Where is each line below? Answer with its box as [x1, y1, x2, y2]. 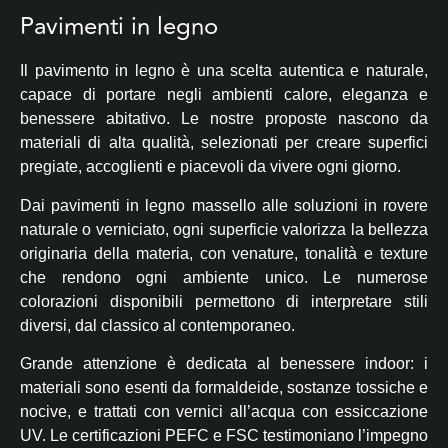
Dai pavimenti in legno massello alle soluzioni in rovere [20, 196, 428, 214]
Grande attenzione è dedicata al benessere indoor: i [20, 355, 428, 373]
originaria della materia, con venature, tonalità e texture [20, 244, 428, 262]
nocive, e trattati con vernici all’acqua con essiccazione [20, 403, 428, 421]
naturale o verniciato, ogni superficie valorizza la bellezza [20, 220, 428, 238]
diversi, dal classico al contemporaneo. [20, 316, 295, 334]
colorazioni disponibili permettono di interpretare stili [20, 292, 428, 310]
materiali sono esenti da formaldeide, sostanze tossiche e [20, 379, 428, 397]
